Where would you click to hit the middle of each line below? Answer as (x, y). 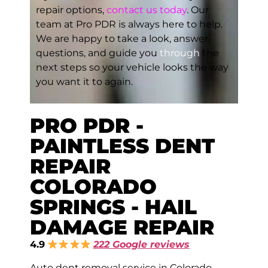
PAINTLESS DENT (122, 146)
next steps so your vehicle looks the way (132, 67)
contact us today (147, 10)
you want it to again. (84, 81)
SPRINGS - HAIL (113, 207)
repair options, (71, 10)
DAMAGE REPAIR (122, 228)
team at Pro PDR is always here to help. (129, 24)
